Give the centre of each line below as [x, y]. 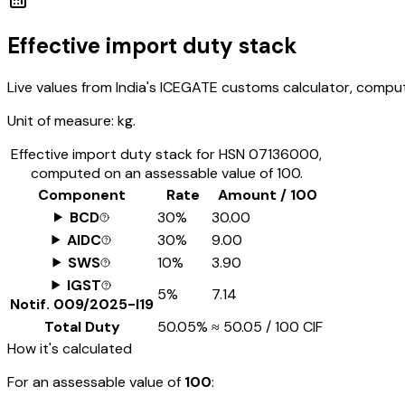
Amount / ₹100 [267, 194]
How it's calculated [70, 348]
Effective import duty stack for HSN [130, 154]
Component [82, 194]
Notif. [32, 304]
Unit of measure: [61, 120]
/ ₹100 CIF [292, 326]
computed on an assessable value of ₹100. [166, 173]
